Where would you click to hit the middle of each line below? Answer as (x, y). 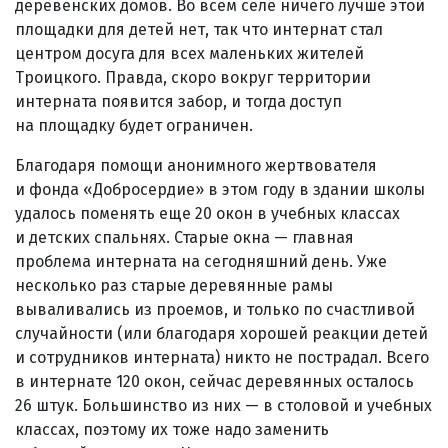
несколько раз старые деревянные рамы (174, 285)
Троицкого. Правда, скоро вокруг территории (193, 77)
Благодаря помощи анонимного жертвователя (196, 165)
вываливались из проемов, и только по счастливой (215, 309)
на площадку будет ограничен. (134, 125)
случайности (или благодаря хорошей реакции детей (221, 333)
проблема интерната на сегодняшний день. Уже (201, 261)
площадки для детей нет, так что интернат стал (199, 29)
